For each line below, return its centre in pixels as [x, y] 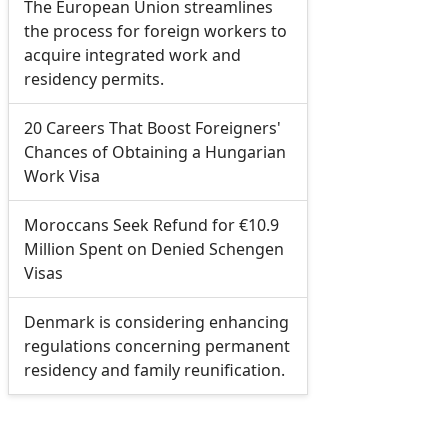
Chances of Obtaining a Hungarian [154, 151]
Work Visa [61, 175]
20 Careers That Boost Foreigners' [152, 127]
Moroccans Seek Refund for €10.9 [151, 224]
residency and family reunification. [154, 369]
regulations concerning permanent [156, 345]
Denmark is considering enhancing [156, 321]
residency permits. [93, 78]
